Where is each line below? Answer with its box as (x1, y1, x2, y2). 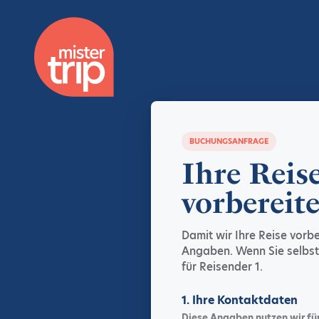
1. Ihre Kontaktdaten (182, 293, 298, 308)
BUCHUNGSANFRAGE (189, 136, 268, 147)
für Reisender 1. (182, 259, 263, 274)
